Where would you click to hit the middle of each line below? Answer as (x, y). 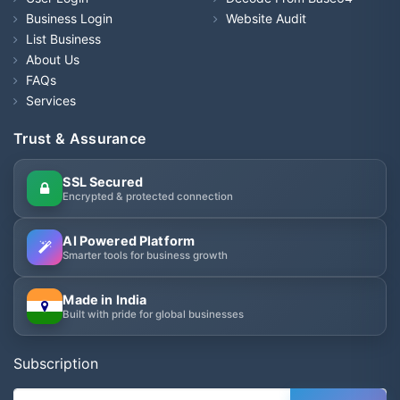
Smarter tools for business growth (146, 255)
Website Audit (266, 18)
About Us (53, 59)
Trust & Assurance (80, 138)
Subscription (56, 364)
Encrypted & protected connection (148, 196)
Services (51, 100)
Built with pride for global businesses (154, 314)
